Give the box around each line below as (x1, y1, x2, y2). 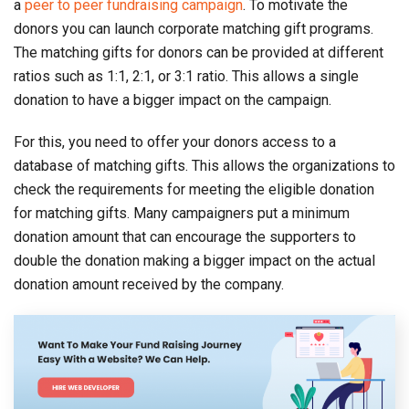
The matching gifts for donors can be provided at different (14, 44, 383, 62)
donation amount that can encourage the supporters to (14, 228, 356, 246)
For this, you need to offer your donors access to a (14, 133, 336, 152)
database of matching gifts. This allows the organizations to (14, 157, 395, 175)
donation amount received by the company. (14, 276, 284, 294)
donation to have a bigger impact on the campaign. (14, 91, 331, 110)
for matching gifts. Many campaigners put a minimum (14, 204, 350, 223)
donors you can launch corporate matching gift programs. (14, 20, 373, 38)
